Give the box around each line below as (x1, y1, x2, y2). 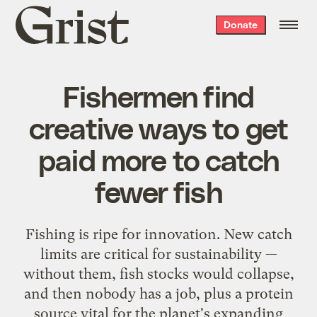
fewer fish (95, 173, 222, 209)
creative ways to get (28, 109, 289, 145)
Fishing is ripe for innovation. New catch (25, 225, 292, 243)
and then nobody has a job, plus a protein (23, 284, 294, 302)
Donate (223, 18, 258, 30)
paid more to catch (38, 141, 279, 177)
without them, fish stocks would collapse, (23, 265, 294, 282)
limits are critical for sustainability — (40, 245, 277, 263)
